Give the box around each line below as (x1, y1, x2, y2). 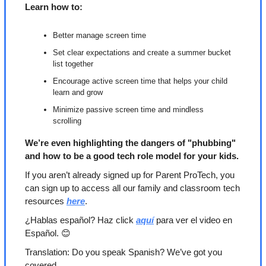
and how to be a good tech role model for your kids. (25, 151, 239, 161)
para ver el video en (154, 215, 232, 226)
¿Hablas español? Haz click (25, 215, 136, 226)
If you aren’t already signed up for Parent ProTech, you (25, 170, 235, 180)
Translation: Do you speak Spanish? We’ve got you (25, 247, 222, 258)
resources (25, 196, 66, 207)
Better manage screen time (53, 31, 146, 40)
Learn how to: (25, 2, 83, 12)
